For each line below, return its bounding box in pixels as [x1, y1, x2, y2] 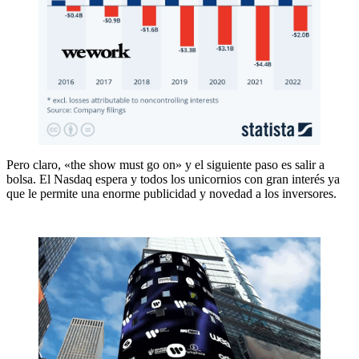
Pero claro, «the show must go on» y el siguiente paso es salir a [6, 158, 325, 172]
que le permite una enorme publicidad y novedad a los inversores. [6, 187, 337, 201]
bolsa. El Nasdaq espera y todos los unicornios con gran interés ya [6, 172, 340, 187]
